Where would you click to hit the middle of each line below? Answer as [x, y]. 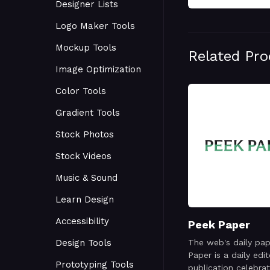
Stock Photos [85, 134]
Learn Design [85, 199]
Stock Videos [83, 156]
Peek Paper [219, 224]
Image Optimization [98, 69]
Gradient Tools [88, 113]
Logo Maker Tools [95, 26]
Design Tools [83, 243]
